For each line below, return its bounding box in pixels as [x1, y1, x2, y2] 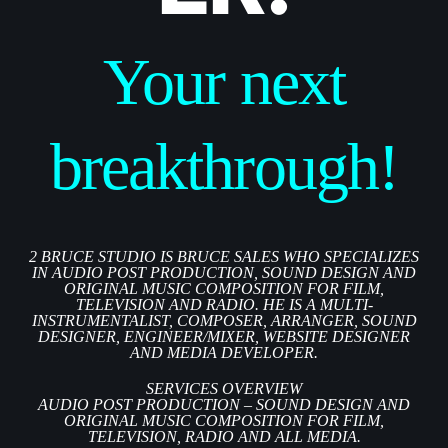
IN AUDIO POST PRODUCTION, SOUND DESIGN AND [32, 264, 416, 281]
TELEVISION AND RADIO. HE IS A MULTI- [75, 296, 373, 313]
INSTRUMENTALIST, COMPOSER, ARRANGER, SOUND [31, 312, 417, 329]
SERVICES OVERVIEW [146, 380, 302, 397]
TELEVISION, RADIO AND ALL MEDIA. [87, 428, 361, 445]
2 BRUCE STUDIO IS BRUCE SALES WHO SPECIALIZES [29, 248, 419, 265]
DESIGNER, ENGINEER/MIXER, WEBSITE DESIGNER [38, 328, 410, 345]
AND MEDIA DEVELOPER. [130, 344, 318, 361]
